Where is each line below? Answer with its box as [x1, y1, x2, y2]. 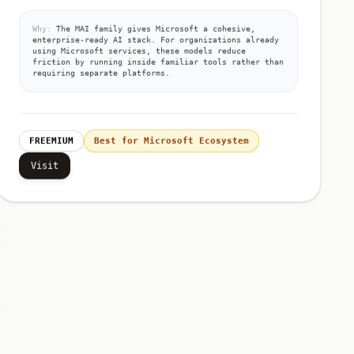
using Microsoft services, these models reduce [32, 43, 247, 52]
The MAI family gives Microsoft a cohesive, [51, 21, 256, 30]
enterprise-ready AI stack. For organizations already [32, 32, 280, 41]
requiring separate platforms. [32, 65, 171, 74]
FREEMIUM [29, 132, 74, 143]
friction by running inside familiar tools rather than [32, 54, 284, 63]
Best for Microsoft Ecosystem [94, 132, 250, 143]
